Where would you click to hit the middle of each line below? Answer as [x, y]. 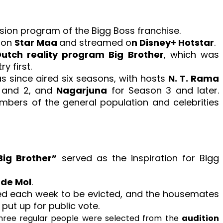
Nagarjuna [82, 90]
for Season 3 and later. [163, 90]
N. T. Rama [194, 78]
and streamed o [95, 42]
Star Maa [37, 42]
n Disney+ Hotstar [173, 42]
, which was [191, 54]
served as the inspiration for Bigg [138, 158]
